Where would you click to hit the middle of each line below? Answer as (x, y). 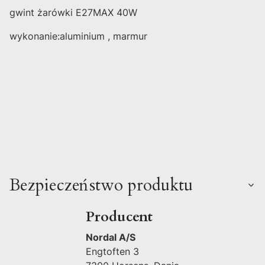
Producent (119, 216)
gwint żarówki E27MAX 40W (73, 12)
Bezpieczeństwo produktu (101, 185)
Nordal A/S (111, 237)
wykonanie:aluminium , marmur (78, 36)
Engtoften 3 (112, 251)
